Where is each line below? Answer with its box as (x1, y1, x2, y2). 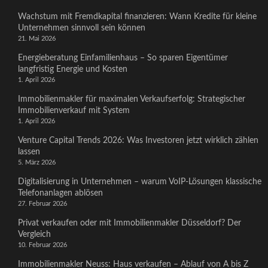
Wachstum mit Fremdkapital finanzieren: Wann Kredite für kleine (18, 13, 257, 21)
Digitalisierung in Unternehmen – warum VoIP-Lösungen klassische (18, 178, 261, 186)
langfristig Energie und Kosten (18, 65, 127, 74)
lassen (18, 148, 40, 156)
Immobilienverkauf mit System (18, 106, 130, 115)
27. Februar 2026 (18, 200, 67, 207)
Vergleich (18, 230, 51, 239)
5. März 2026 (18, 159, 56, 166)
